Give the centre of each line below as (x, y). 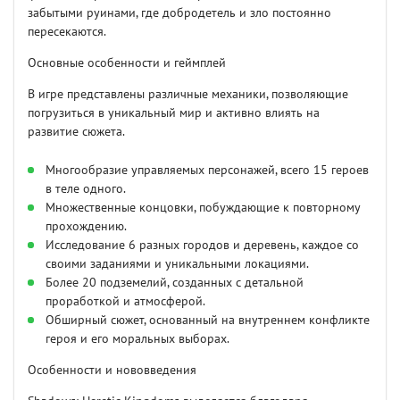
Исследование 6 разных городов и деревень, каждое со (202, 246)
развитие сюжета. (76, 132)
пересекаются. (67, 32)
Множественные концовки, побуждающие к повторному (203, 208)
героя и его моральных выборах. (137, 339)
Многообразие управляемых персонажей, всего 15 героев (207, 171)
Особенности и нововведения (112, 371)
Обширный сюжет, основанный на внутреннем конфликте (208, 321)
